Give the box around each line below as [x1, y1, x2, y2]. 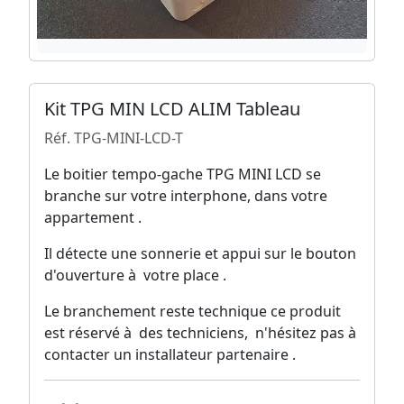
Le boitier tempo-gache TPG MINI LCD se [44, 164, 321, 185]
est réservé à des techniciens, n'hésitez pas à [44, 323, 360, 344]
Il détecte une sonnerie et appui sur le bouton [44, 243, 356, 264]
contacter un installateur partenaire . [44, 344, 296, 365]
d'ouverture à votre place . [44, 265, 226, 286]
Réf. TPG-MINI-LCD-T [44, 128, 183, 149]
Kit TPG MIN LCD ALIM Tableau [44, 96, 300, 122]
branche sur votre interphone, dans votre [44, 186, 327, 207]
